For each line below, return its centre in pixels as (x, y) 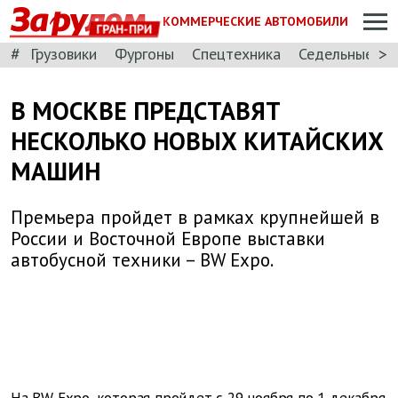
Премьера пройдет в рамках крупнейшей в (195, 218)
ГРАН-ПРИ (124, 29)
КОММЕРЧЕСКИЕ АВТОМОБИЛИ (256, 21)
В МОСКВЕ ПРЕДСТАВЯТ (146, 111)
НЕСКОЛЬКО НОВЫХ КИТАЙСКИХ (197, 141)
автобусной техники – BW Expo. (142, 260)
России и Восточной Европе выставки (168, 239)
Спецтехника (236, 53)
